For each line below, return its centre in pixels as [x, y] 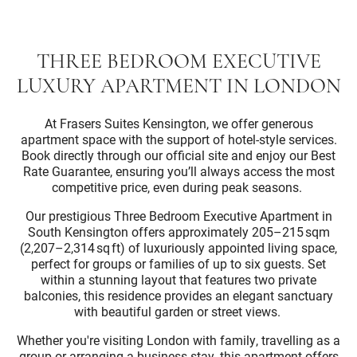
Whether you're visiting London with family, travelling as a [178, 340]
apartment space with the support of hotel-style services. [178, 139]
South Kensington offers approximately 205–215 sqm [178, 231]
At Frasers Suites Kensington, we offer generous [178, 123]
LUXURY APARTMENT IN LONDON [178, 87]
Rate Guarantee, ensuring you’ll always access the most [178, 171]
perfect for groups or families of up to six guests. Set [178, 263]
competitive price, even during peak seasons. [178, 187]
